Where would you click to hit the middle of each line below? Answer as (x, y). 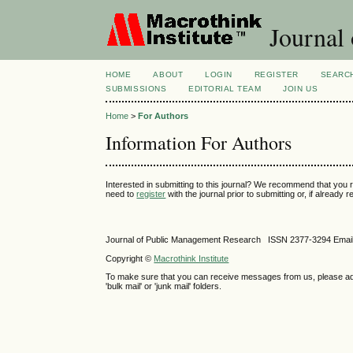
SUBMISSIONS (136, 89)
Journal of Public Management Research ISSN (198, 240)
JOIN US (301, 89)
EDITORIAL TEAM (225, 89)
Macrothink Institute (191, 258)
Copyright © (130, 258)
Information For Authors (199, 143)
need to (121, 193)
